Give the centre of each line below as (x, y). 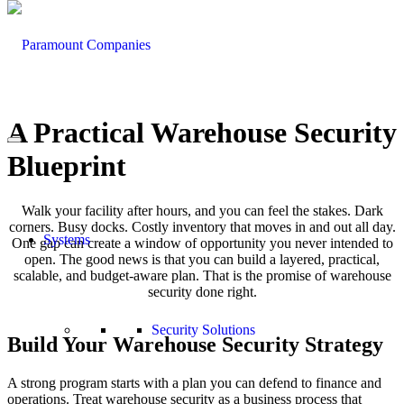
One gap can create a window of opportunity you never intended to (202, 243)
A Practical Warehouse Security (202, 133)
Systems (67, 239)
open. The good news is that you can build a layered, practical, (202, 259)
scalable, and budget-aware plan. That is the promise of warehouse (202, 275)
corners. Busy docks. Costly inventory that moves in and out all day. (202, 226)
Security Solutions (203, 330)
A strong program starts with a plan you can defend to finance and (194, 382)
